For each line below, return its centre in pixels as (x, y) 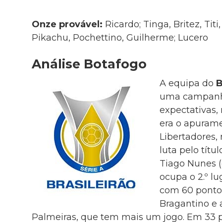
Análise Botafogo (89, 64)
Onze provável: (68, 25)
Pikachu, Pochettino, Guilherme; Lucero (120, 38)
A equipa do (188, 83)
